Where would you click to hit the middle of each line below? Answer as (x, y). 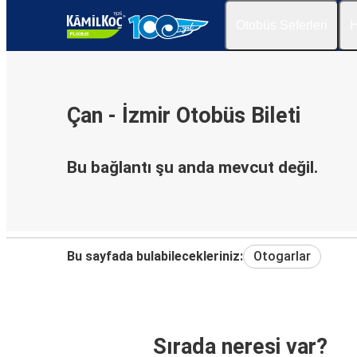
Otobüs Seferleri (282, 25)
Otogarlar (282, 256)
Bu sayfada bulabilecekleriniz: (155, 256)
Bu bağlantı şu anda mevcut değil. (192, 168)
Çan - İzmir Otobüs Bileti (184, 116)
